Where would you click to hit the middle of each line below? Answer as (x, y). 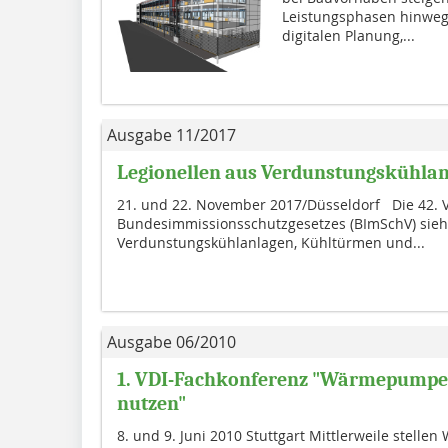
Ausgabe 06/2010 (171, 342)
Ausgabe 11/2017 (171, 135)
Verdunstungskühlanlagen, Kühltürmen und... (271, 243)
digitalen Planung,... (348, 36)
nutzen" (151, 404)
